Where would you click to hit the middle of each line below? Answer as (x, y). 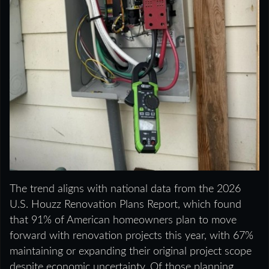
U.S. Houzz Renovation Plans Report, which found (125, 204)
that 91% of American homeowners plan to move (123, 220)
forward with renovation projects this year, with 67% (131, 236)
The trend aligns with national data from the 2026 (125, 189)
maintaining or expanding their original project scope (131, 251)
